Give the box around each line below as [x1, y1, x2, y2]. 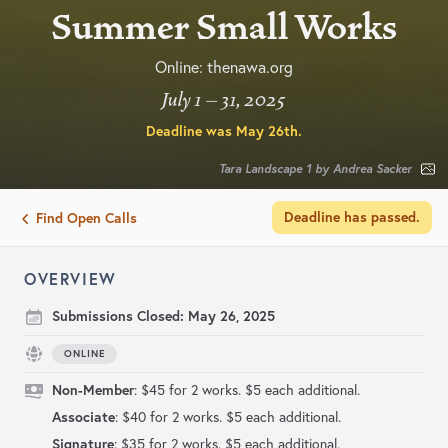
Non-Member [52, 381, 134, 400]
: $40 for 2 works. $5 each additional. [115, 408, 341, 427]
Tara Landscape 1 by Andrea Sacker [219, 161, 412, 177]
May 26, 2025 [188, 307, 275, 326]
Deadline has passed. [284, 208, 420, 227]
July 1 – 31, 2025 [162, 88, 286, 113]
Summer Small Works [51, 6, 397, 51]
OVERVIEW [24, 268, 117, 290]
